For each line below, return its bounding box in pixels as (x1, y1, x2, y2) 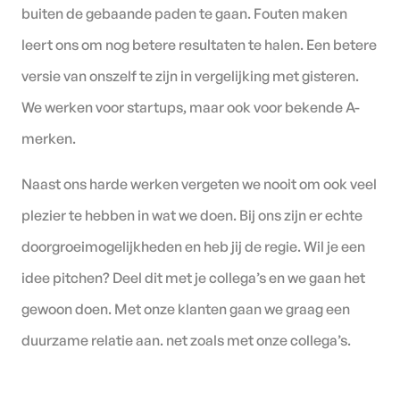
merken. (21, 129, 76, 147)
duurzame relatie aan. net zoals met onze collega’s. (21, 330, 351, 349)
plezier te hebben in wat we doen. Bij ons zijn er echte (21, 205, 362, 224)
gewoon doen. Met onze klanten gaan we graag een (21, 299, 350, 318)
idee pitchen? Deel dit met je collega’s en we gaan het (21, 268, 365, 287)
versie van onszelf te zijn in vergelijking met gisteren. (21, 66, 359, 85)
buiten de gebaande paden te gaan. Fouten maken (21, 4, 347, 22)
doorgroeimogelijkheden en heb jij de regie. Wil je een (21, 237, 365, 255)
